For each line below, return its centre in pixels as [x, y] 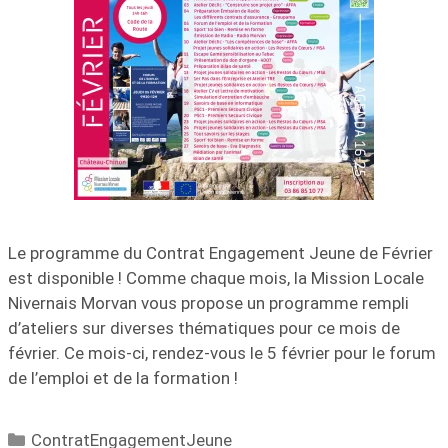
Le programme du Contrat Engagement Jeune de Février [220, 253]
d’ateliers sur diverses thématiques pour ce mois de [204, 328]
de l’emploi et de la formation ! [123, 378]
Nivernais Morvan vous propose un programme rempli [208, 303]
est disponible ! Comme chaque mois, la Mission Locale [216, 278]
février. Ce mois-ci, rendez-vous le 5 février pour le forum [222, 353]
